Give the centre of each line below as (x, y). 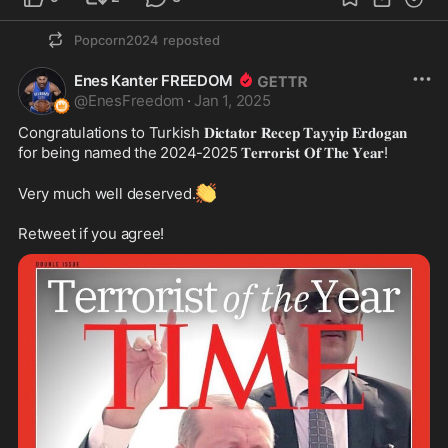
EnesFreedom (136, 100)
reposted (191, 39)
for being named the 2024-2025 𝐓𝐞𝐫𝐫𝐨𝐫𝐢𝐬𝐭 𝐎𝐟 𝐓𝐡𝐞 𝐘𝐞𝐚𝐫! (203, 152)
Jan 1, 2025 (232, 100)
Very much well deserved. (107, 193)
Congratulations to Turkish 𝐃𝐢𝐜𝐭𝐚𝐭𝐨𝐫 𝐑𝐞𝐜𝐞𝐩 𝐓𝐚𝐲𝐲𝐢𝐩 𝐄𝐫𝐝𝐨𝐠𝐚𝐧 (213, 132)
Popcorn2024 (116, 39)
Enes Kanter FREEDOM (153, 80)
